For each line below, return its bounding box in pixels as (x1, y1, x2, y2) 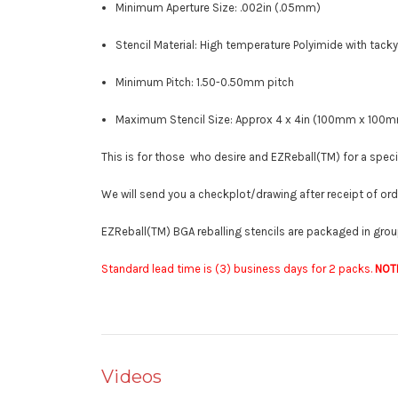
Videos (101, 366, 163, 388)
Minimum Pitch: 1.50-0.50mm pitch (115, 76, 295, 90)
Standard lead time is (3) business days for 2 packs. (101, 262, 375, 276)
